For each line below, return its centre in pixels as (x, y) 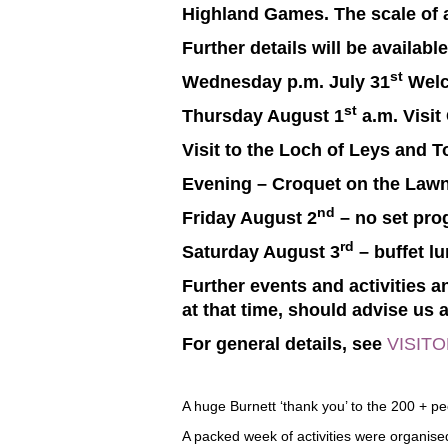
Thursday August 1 (263, 116)
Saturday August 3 (261, 252)
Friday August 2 (249, 218)
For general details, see (284, 344)
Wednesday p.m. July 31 (286, 82)
